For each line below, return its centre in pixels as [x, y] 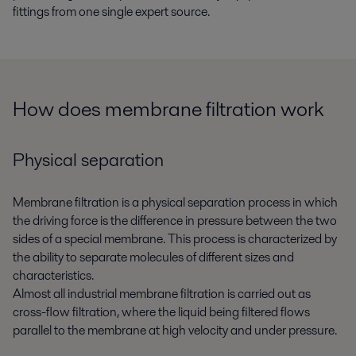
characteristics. [53, 276]
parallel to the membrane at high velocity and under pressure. [175, 331]
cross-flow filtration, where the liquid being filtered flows [161, 312]
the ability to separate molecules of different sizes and [153, 257]
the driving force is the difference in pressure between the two [175, 221]
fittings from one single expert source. [111, 11]
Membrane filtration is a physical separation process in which [175, 203]
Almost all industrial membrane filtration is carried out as [162, 294]
